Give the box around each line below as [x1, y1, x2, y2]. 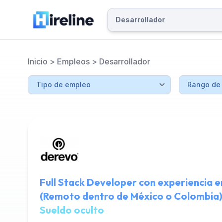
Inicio [28, 56, 48, 66]
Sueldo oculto [40, 204, 104, 216]
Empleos [57, 56, 90, 66]
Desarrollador [99, 56, 150, 66]
